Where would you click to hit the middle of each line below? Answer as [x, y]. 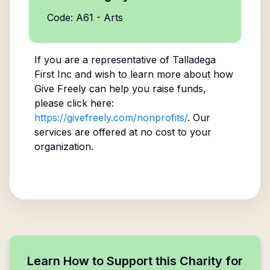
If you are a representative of [103, 60]
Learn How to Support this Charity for [135, 261]
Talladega [194, 60]
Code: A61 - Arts [85, 17]
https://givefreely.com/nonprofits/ [111, 118]
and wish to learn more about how [152, 74]
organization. [64, 146]
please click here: [74, 103]
